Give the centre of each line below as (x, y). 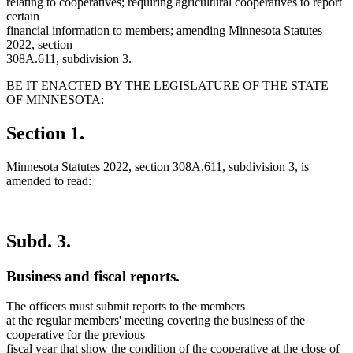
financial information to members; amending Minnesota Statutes (164, 31)
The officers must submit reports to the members (126, 307)
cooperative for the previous (76, 335)
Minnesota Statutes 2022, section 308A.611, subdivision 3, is (158, 166)
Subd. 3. (39, 241)
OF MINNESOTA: (55, 100)
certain (23, 17)
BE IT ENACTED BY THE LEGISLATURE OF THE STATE (167, 86)
